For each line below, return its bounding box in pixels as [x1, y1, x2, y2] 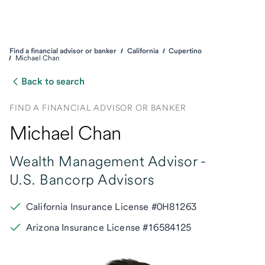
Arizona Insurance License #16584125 [26, 222, 192, 233]
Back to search [21, 76, 85, 87]
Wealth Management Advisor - [9, 153, 206, 170]
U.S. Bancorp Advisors [9, 171, 155, 188]
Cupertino [169, 47, 202, 55]
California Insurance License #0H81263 [26, 201, 196, 212]
